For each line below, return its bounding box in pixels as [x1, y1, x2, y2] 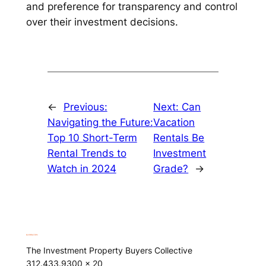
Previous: [63, 100, 107, 113]
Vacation [153, 116, 195, 128]
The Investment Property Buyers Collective [26, 245, 192, 256]
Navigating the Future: [47, 116, 153, 128]
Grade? [153, 162, 189, 175]
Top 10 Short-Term [47, 131, 137, 144]
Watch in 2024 [47, 162, 116, 175]
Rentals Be [153, 131, 205, 144]
